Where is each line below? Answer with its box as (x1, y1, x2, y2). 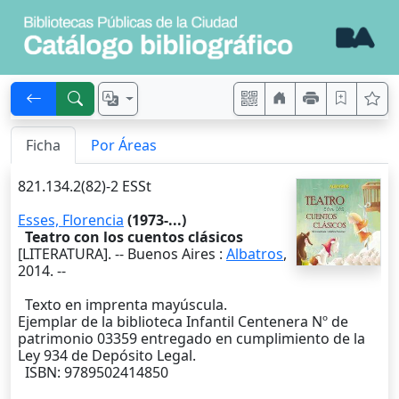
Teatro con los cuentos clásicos (25, 227, 243, 248)
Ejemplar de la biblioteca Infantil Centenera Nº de (18, 312, 348, 332)
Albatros (226, 244, 283, 265)
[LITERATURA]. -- (18, 244, 127, 265)
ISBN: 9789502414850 (18, 362, 168, 383)
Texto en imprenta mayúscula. (18, 295, 227, 315)
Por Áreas (91, 135, 157, 156)
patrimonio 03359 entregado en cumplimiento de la (18, 329, 365, 349)
